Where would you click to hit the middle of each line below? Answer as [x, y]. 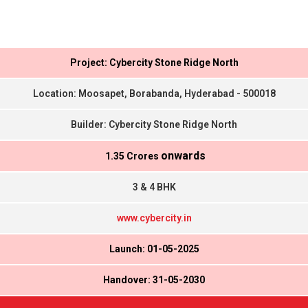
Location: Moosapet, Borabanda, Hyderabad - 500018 [154, 94]
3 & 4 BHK [154, 187]
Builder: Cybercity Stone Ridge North [154, 125]
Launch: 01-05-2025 [154, 249]
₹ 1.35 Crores [132, 156]
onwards [183, 156]
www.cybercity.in [154, 218]
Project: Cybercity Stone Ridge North [154, 63]
